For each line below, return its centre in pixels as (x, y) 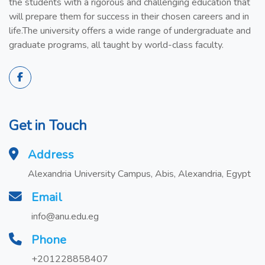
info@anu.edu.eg (65, 216)
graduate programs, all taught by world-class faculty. (116, 45)
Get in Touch (48, 125)
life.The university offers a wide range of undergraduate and (130, 30)
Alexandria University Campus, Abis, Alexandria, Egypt (139, 174)
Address (51, 154)
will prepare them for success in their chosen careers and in (129, 16)
